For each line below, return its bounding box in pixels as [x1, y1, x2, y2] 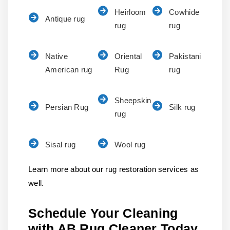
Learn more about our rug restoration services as [28, 165, 199, 174]
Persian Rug [45, 103, 89, 111]
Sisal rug [45, 140, 76, 149]
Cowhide [169, 8, 200, 16]
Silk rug [169, 103, 196, 111]
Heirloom [114, 8, 146, 16]
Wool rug [114, 140, 146, 149]
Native [45, 52, 68, 61]
